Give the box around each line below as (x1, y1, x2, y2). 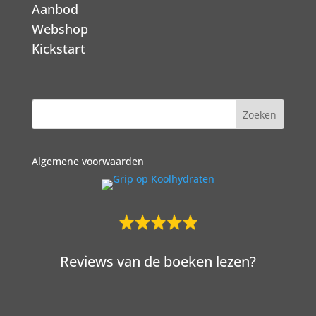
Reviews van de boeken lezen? (59, 252, 256, 272)
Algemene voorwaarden (31, 154, 144, 169)
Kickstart (31, 40, 85, 57)
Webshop (31, 20, 88, 37)
